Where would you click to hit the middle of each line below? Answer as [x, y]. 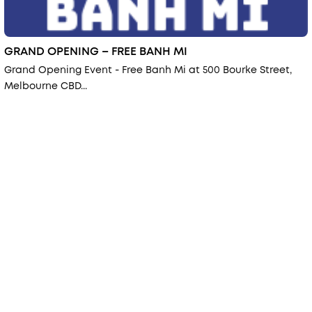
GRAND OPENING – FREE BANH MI [96, 52]
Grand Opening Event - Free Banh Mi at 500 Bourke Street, [148, 70]
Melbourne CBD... [46, 86]
